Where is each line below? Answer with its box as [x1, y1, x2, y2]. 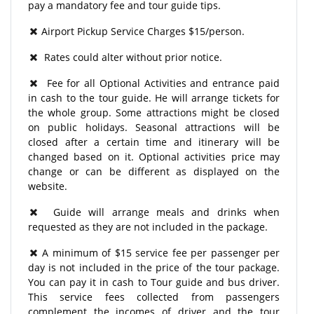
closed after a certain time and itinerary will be [28, 135, 280, 149]
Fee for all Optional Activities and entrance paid [39, 76, 280, 90]
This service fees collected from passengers [28, 289, 280, 303]
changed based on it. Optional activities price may [28, 149, 280, 163]
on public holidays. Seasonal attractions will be [28, 120, 280, 134]
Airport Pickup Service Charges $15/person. [39, 24, 245, 38]
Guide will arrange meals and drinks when [39, 205, 280, 219]
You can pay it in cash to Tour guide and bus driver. [28, 275, 280, 289]
